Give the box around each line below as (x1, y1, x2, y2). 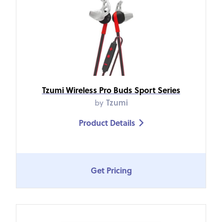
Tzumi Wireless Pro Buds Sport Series (42, 84, 180, 96)
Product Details (79, 116, 135, 128)
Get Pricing (90, 165, 132, 176)
